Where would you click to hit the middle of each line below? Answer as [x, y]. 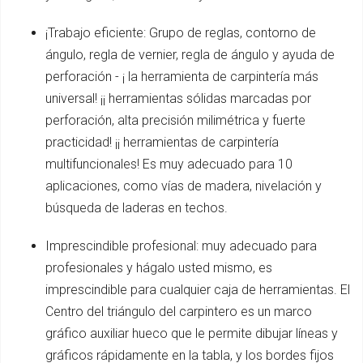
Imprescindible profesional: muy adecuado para [181, 246]
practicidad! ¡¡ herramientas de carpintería [162, 142]
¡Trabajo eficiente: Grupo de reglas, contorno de [181, 32]
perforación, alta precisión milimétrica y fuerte [175, 120]
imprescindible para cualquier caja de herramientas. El [198, 289]
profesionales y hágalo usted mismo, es [159, 267]
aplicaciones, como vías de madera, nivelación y [184, 186]
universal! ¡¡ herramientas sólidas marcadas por [178, 98]
